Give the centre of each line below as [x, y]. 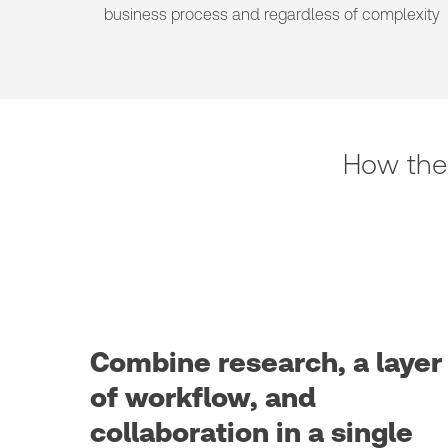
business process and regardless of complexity [272, 14]
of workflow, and [203, 397]
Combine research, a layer [266, 362]
